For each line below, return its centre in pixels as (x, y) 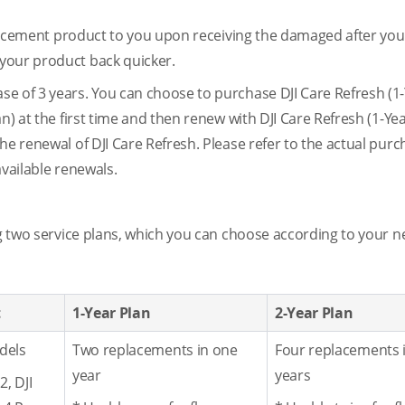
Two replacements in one (155, 350)
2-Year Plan (314, 313)
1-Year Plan (112, 313)
